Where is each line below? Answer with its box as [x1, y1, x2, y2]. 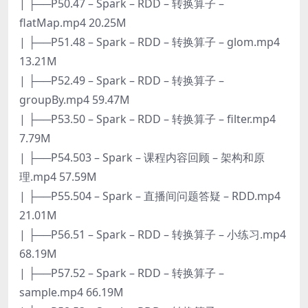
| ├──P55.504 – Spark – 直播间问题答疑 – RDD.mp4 [19, 188, 280, 203]
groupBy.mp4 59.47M [19, 91, 130, 107]
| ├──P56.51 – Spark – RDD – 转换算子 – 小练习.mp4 [19, 226, 286, 242]
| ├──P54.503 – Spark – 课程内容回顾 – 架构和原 [19, 149, 265, 165]
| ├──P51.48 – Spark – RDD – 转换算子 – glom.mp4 [19, 34, 280, 49]
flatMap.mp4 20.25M [19, 14, 126, 30]
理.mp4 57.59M [19, 168, 97, 184]
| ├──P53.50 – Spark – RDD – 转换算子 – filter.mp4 [19, 111, 276, 126]
